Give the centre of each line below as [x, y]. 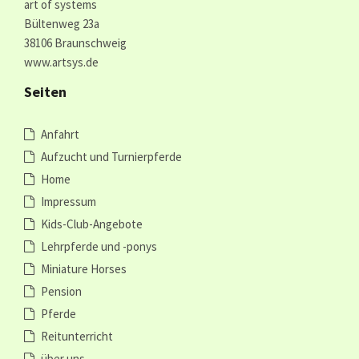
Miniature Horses [84, 269]
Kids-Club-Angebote [92, 224]
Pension [61, 292]
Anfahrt [60, 135]
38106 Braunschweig [75, 43]
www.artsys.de [61, 63]
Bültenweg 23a [62, 24]
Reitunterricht [77, 337]
